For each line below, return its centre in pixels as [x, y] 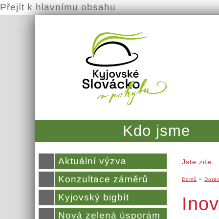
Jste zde [197, 162]
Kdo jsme [156, 131]
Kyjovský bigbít [94, 197]
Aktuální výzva [92, 161]
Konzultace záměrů [103, 179]
